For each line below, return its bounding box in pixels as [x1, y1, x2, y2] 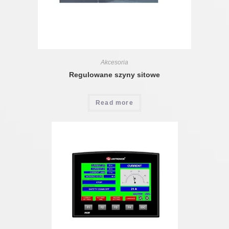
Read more [96, 99, 133, 107]
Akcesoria [101, 59, 128, 66]
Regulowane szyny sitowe [69, 71, 160, 79]
